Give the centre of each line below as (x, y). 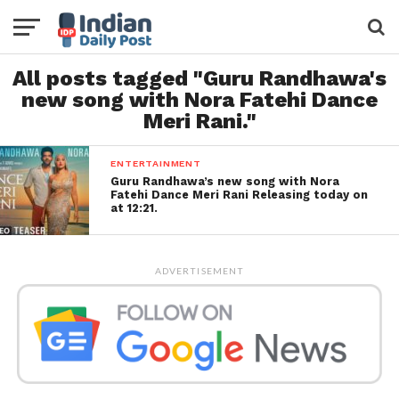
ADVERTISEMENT (199, 271)
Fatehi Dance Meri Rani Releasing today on (240, 195)
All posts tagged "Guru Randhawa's (199, 78)
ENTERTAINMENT (156, 163)
